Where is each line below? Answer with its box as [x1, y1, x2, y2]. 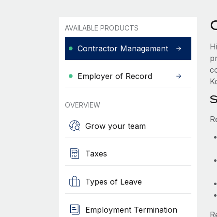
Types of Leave [85, 176, 142, 186]
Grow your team [85, 121, 146, 131]
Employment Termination [85, 204, 177, 215]
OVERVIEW [64, 101, 101, 109]
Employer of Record [77, 71, 152, 81]
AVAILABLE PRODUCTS [64, 24, 139, 32]
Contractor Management [77, 44, 168, 53]
